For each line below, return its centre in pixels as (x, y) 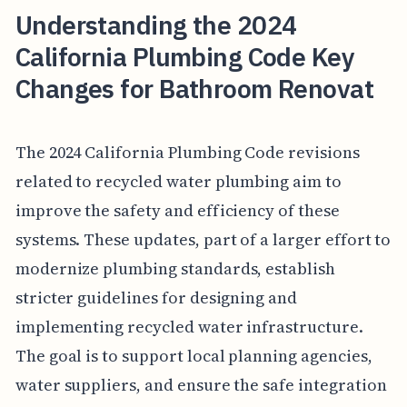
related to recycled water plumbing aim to (178, 181)
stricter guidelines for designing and (156, 297)
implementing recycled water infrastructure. (189, 326)
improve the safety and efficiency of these (177, 210)
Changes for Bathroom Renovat (194, 89)
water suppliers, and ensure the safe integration (201, 384)
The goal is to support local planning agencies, (194, 355)
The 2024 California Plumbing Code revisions (187, 152)
